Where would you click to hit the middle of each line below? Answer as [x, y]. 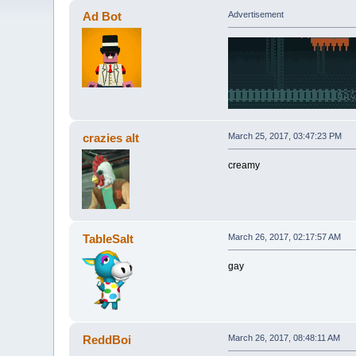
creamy [244, 166]
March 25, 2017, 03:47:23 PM [284, 136]
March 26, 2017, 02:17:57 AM [284, 237]
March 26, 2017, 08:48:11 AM [284, 338]
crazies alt [110, 138]
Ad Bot [102, 17]
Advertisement [255, 15]
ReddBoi [106, 340]
